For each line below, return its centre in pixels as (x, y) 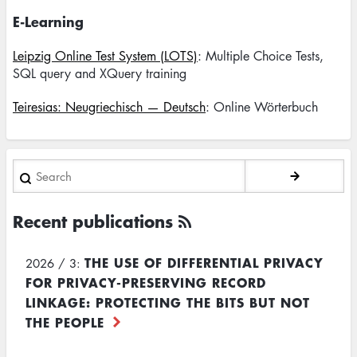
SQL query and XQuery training (100, 73)
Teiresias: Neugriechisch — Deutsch (109, 107)
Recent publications (93, 221)
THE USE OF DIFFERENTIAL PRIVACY (204, 262)
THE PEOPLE (65, 322)
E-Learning (48, 21)
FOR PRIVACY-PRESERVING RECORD (146, 282)
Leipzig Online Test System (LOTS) (105, 56)
